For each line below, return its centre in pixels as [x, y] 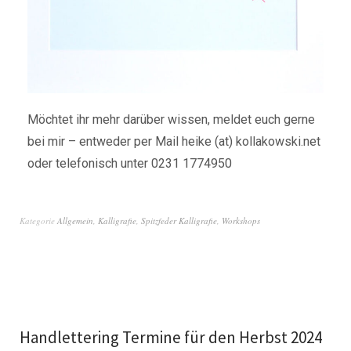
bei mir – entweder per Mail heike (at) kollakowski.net [174, 142]
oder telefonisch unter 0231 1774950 [130, 164]
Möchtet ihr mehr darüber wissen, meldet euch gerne [171, 120]
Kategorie [38, 221]
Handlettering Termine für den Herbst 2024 [171, 338]
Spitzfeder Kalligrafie [179, 221]
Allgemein [75, 221]
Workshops [241, 221]
